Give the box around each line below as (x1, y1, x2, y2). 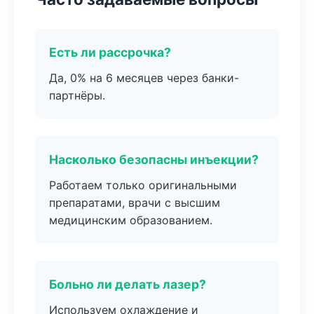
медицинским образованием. (49, 213, 212, 227)
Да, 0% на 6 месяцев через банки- (49, 71, 239, 85)
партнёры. (49, 88, 105, 102)
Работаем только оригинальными (49, 178, 237, 192)
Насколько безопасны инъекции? (49, 152, 259, 167)
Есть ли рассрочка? (49, 45, 171, 60)
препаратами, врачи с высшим (49, 196, 220, 210)
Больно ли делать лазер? (49, 277, 206, 292)
